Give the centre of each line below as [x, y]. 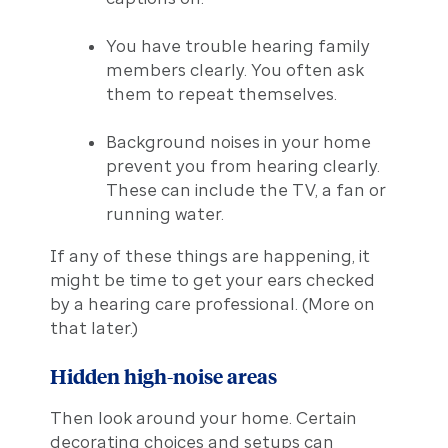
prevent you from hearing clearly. [242, 165]
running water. [164, 213]
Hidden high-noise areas [163, 375]
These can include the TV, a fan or [245, 189]
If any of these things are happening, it [209, 255]
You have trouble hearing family [237, 45]
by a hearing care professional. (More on [212, 303]
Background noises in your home [238, 141]
